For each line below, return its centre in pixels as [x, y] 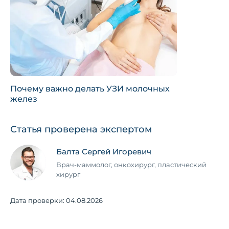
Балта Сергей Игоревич [104, 151]
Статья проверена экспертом [81, 130]
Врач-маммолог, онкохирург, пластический [131, 164]
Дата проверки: [38, 201]
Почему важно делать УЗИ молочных [90, 89]
